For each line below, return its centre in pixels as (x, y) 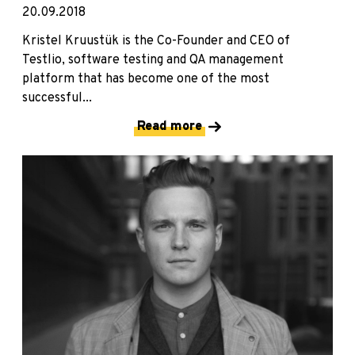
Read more (170, 127)
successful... (57, 99)
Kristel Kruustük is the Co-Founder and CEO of (156, 42)
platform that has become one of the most (146, 80)
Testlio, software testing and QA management (153, 61)
